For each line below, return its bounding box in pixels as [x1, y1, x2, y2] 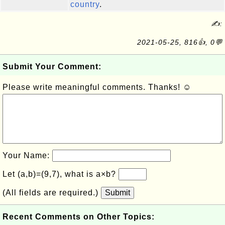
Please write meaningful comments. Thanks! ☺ [3, 83, 191, 91]
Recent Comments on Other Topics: [3, 212, 155, 221]
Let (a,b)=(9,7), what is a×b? [3, 170, 119, 178]
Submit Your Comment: [3, 62, 101, 71]
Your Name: [3, 151, 52, 160]
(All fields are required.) [3, 188, 101, 197]
